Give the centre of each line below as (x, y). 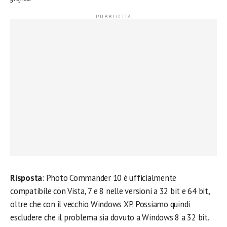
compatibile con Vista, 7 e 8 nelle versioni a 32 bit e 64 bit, (110, 191)
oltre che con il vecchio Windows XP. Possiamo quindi (100, 204)
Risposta (26, 178)
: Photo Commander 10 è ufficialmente (109, 178)
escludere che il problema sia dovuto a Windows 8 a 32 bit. (110, 217)
